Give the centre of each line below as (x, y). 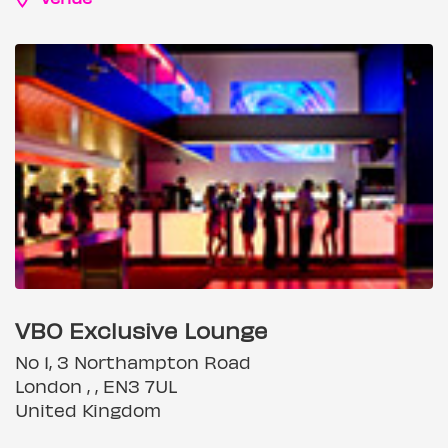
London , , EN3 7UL (96, 385)
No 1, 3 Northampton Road (133, 361)
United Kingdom (88, 409)
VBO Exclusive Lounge (141, 329)
